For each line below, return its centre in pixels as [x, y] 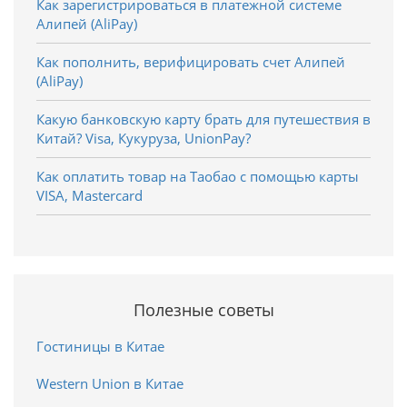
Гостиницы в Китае [100, 346]
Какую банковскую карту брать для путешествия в [203, 119]
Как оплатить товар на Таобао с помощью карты [198, 176]
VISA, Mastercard [89, 195]
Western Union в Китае [110, 383]
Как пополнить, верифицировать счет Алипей [191, 61]
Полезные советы [203, 309]
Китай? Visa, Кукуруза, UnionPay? [144, 138]
